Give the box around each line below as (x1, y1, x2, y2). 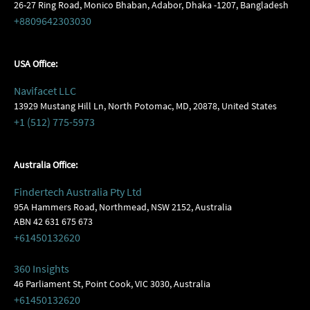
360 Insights (14, 262, 69, 275)
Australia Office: (14, 158, 77, 171)
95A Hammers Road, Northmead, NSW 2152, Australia (14, 201, 232, 213)
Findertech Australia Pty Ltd (14, 185, 142, 199)
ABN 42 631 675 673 (14, 215, 93, 228)
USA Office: (14, 57, 57, 70)
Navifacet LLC (14, 84, 76, 98)
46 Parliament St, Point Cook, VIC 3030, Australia (14, 277, 210, 290)
